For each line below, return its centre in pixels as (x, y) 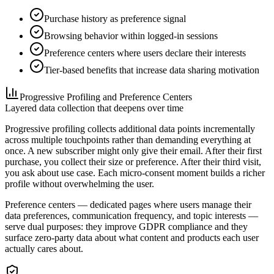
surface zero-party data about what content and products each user (132, 238)
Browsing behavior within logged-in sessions (131, 36)
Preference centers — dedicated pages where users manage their (128, 205)
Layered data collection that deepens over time (94, 108)
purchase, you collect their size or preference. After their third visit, (133, 162)
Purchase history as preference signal (115, 19)
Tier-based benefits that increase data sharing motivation (152, 70)
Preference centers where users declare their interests (145, 53)
